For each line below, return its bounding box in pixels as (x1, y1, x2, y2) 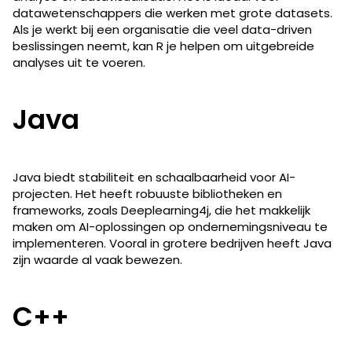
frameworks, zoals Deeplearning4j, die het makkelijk (13, 201, 310, 218)
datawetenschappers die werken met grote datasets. (13, 4, 332, 21)
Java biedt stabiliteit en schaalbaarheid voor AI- (13, 168, 295, 185)
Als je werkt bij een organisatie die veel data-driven (13, 20, 312, 38)
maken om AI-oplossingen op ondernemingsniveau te (13, 218, 328, 235)
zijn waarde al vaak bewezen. (13, 251, 182, 268)
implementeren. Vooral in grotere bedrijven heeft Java (13, 234, 332, 251)
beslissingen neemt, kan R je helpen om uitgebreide (13, 37, 314, 54)
